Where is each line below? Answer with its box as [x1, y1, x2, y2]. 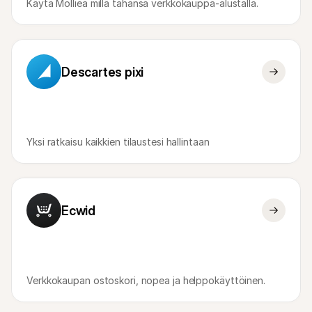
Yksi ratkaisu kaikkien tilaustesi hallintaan [26, 136, 210, 148]
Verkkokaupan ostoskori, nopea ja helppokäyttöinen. [26, 274, 265, 286]
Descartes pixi [61, 64, 144, 79]
